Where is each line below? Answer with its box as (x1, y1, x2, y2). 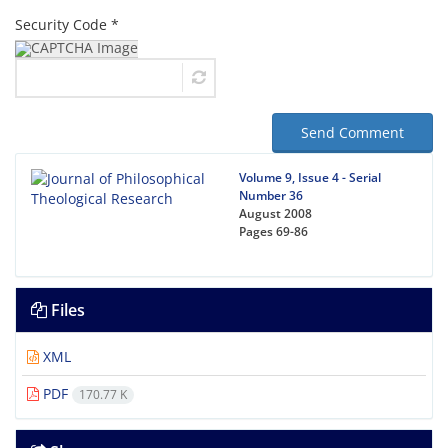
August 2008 (239, 205, 312, 222)
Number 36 (239, 187, 303, 204)
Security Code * (15, 15, 119, 34)
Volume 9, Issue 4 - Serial (239, 169, 381, 186)
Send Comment (301, 123, 404, 142)
